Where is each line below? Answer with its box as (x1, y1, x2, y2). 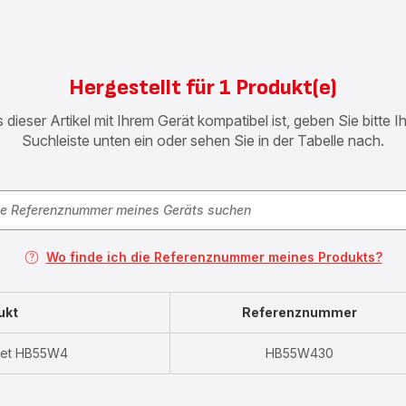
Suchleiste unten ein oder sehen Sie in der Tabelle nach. (22, 131, 384, 150)
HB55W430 (266, 345, 333, 362)
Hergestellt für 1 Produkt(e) (69, 74, 337, 101)
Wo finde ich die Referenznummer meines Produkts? (45, 249, 382, 266)
